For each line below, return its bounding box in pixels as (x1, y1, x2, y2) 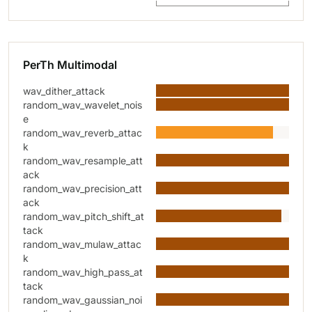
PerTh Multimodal (23, 58, 117, 72)
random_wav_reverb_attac (23, 127, 142, 139)
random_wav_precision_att (23, 182, 142, 194)
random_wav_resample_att (23, 155, 143, 166)
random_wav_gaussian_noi (23, 294, 142, 306)
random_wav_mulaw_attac (23, 238, 141, 250)
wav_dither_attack (23, 85, 105, 97)
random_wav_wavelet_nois (23, 99, 142, 111)
